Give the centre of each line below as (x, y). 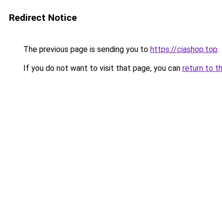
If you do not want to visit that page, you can (102, 68)
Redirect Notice (43, 18)
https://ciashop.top (184, 49)
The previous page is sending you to (86, 49)
